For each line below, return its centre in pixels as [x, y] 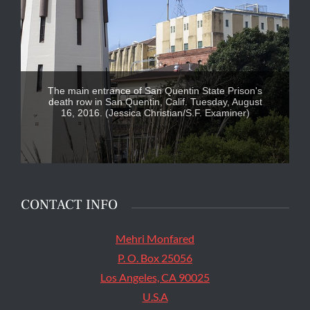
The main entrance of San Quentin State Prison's [155, 90]
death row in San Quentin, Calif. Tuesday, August [155, 101]
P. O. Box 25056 [155, 257]
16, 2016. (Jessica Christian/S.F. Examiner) [155, 112]
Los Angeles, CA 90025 [155, 277]
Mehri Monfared [155, 238]
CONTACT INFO [69, 204]
